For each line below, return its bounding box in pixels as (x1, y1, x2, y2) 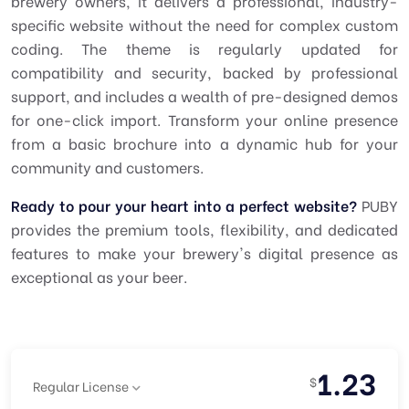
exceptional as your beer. (11, 266, 187, 287)
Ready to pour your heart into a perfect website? (11, 194, 357, 215)
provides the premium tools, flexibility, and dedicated (11, 218, 398, 239)
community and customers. (11, 156, 204, 177)
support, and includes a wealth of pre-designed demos (11, 85, 398, 106)
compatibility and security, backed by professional (11, 61, 398, 82)
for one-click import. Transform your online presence (11, 109, 398, 130)
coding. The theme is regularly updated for (11, 37, 398, 58)
